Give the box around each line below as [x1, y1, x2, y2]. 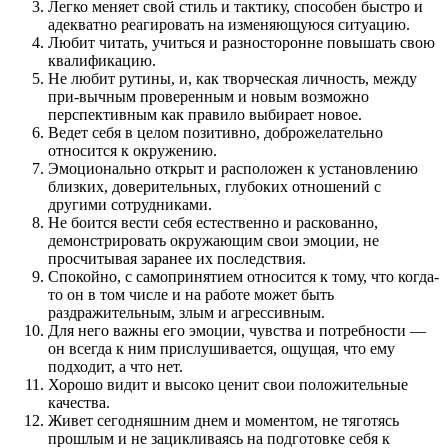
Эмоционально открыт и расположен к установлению [48, 160, 418, 178]
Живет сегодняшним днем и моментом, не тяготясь [48, 412, 399, 430]
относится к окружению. [48, 142, 217, 160]
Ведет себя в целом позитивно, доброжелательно [48, 124, 383, 142]
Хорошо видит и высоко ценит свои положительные [48, 376, 408, 394]
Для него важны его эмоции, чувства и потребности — [48, 322, 426, 340]
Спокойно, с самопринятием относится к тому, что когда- [48, 268, 439, 286]
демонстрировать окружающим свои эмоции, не [48, 232, 379, 250]
